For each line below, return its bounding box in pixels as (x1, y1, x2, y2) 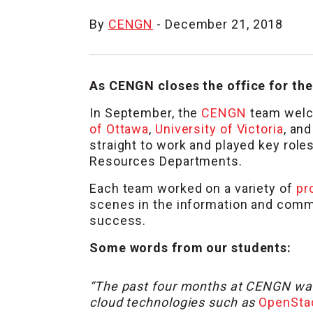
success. (89, 213, 147, 228)
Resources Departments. (89, 154, 242, 169)
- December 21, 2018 (153, 17, 284, 32)
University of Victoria (154, 122, 284, 137)
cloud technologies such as (89, 295, 259, 310)
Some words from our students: (89, 240, 292, 256)
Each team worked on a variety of (89, 181, 296, 196)
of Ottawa (89, 122, 150, 137)
